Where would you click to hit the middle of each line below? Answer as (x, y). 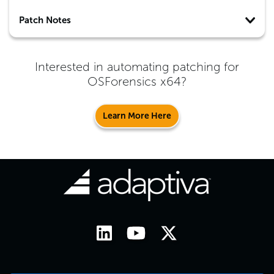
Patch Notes (45, 20)
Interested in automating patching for (137, 67)
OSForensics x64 (134, 81)
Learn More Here (137, 116)
